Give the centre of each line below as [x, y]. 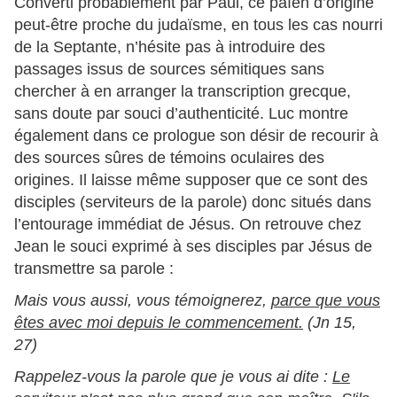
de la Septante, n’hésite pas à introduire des [170, 47]
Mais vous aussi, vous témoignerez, [143, 301]
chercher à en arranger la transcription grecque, [183, 92]
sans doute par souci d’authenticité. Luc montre [181, 114]
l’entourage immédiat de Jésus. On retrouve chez [188, 225]
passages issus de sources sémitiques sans [169, 70]
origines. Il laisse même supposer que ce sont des [191, 180]
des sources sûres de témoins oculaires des [169, 158]
